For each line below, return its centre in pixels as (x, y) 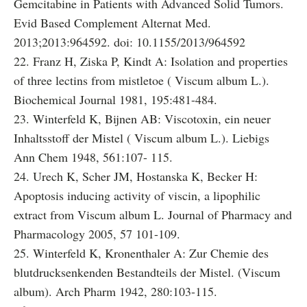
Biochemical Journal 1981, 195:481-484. (115, 99)
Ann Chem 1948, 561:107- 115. (93, 157)
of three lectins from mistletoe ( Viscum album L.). (142, 80)
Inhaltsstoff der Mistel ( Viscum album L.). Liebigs (142, 138)
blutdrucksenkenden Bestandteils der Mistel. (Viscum (147, 272)
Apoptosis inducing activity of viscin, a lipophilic (137, 195)
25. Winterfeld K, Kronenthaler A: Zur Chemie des (141, 253)
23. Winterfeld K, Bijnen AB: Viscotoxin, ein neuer (142, 119)
